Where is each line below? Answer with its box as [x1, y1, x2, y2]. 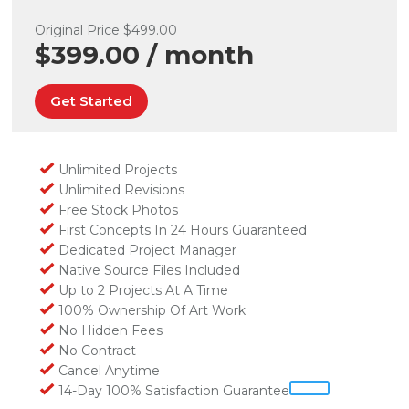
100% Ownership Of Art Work [55, 301, 246, 319]
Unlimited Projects [58, 161, 178, 178]
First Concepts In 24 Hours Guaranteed [55, 221, 308, 238]
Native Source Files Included [55, 261, 241, 278]
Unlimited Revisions [55, 181, 185, 198]
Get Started [50, 92, 133, 110]
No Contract [55, 341, 137, 359]
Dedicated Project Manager [55, 241, 237, 258]
